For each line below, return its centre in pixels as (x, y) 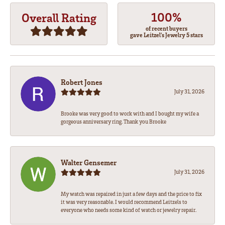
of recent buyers (166, 28)
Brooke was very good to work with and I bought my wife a (130, 114)
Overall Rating (59, 17)
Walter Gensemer (89, 162)
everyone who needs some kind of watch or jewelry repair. (129, 210)
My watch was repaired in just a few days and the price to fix (131, 194)
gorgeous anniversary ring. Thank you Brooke (114, 122)
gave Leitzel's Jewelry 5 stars (166, 35)
